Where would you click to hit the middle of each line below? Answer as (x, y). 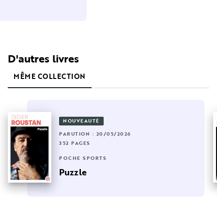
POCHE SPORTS (83, 158)
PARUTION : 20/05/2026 (95, 134)
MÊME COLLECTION (50, 77)
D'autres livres (43, 59)
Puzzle (73, 172)
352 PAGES (75, 143)
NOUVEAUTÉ (81, 121)
